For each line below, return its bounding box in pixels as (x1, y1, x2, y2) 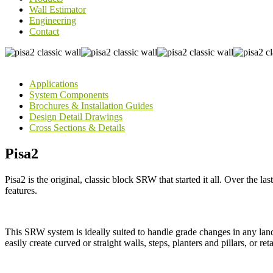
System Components (29, 90, 108, 100)
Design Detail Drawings (29, 112, 122, 122)
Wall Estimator (29, 4, 86, 15)
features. (5, 185, 37, 196)
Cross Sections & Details (29, 122, 125, 133)
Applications (29, 79, 78, 89)
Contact (29, 26, 59, 37)
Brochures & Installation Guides (29, 101, 153, 111)
